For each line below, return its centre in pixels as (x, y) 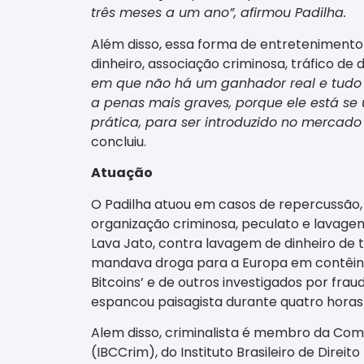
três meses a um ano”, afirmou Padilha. (219, 13)
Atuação (122, 173)
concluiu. (119, 141)
